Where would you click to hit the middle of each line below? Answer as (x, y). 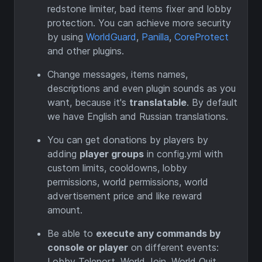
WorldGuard (111, 37)
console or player (88, 248)
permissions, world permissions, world (128, 182)
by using (67, 37)
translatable (158, 103)
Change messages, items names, (118, 75)
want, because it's (88, 103)
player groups (112, 154)
